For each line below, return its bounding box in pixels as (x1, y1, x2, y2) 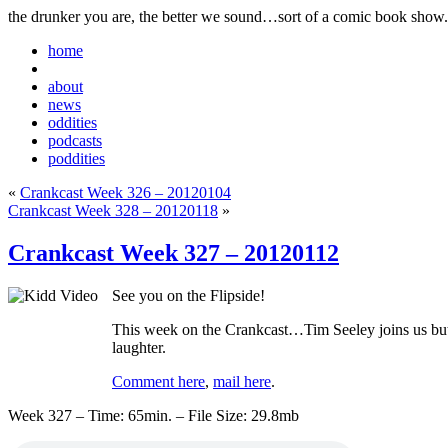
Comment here (112, 372, 205, 390)
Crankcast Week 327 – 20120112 (8, 239, 339, 266)
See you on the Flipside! (112, 286, 265, 304)
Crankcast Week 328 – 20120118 (8, 202, 218, 219)
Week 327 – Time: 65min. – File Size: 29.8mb (8, 406, 299, 424)
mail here (213, 372, 271, 390)
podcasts (48, 132, 102, 149)
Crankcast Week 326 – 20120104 (20, 184, 231, 201)
